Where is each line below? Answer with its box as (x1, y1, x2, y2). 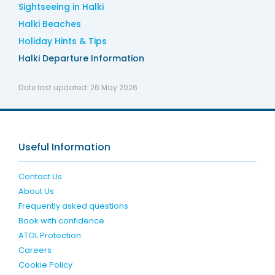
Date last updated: (18, 82, 90, 93)
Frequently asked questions (18, 199, 128, 212)
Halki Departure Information (18, 52, 144, 64)
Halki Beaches (18, 17, 81, 30)
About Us (18, 185, 54, 197)
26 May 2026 (90, 82, 137, 93)
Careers (18, 244, 52, 256)
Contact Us (18, 170, 62, 182)
